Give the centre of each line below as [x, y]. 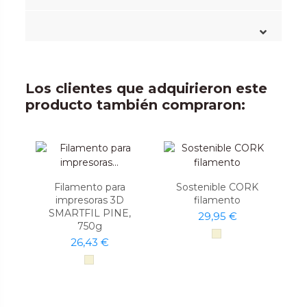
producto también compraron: [136, 105]
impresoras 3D [89, 200]
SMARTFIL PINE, [89, 213]
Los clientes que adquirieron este [147, 88]
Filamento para [89, 187]
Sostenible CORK [218, 187]
